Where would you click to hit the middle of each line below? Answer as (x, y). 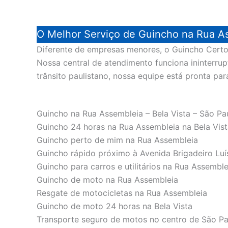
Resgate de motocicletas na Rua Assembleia (122, 193)
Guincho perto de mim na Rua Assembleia (117, 140)
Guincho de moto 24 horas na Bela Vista (115, 206)
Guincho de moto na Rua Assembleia (107, 179)
